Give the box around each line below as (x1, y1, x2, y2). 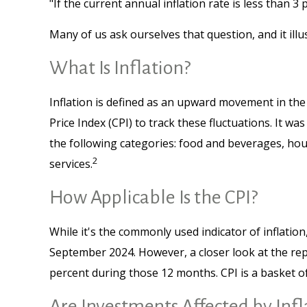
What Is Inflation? (49, 58, 191, 78)
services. (49, 156, 93, 171)
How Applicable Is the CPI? (49, 187, 258, 208)
